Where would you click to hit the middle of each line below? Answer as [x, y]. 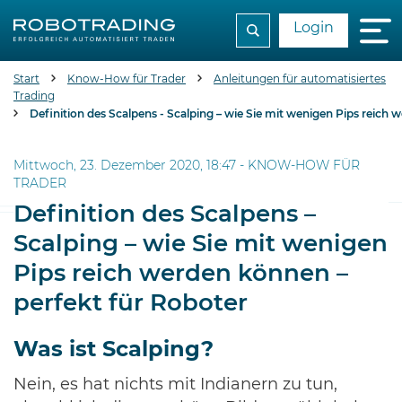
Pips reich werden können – [181, 274]
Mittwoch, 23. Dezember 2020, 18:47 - [131, 166]
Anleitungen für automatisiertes [300, 79]
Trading [34, 96]
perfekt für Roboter [131, 303]
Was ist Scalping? [114, 350]
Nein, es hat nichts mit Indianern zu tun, [175, 385]
